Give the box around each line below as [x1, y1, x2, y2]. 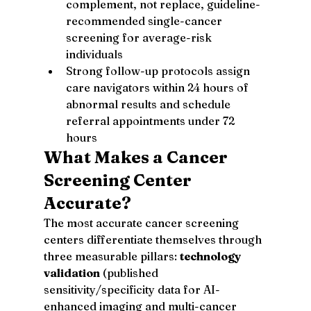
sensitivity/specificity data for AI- [43, 282, 220, 296]
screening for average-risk [65, 30, 215, 44]
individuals [65, 47, 123, 61]
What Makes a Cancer [43, 146, 231, 167]
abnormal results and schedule [65, 96, 233, 111]
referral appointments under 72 [65, 113, 237, 128]
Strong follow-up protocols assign [65, 63, 253, 78]
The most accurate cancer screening [43, 215, 242, 230]
